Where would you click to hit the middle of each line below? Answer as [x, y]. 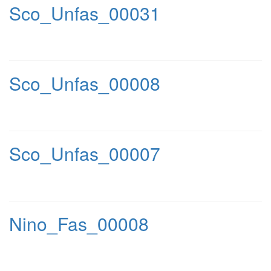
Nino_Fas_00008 [79, 224]
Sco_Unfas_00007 [85, 153]
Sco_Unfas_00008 [85, 83]
